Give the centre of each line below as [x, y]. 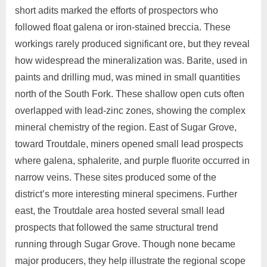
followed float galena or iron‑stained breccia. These [123, 27]
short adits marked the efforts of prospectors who [117, 11]
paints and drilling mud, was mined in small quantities [128, 77]
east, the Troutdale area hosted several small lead [120, 211]
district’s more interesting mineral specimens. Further [126, 194]
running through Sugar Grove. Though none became [125, 244]
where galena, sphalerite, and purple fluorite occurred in [132, 161]
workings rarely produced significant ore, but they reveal [132, 44]
